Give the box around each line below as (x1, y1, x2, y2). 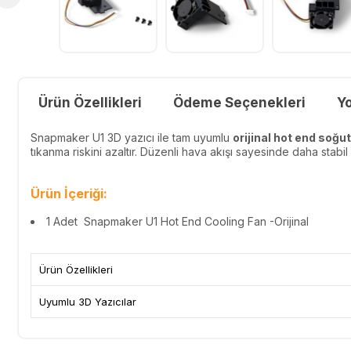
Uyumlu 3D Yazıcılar (39, 295, 136, 308)
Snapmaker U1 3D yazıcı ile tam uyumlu (31, 130, 233, 144)
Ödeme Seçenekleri (173, 94, 306, 110)
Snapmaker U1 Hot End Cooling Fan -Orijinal (78, 214, 309, 228)
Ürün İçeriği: (31, 186, 107, 202)
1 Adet (46, 214, 78, 228)
